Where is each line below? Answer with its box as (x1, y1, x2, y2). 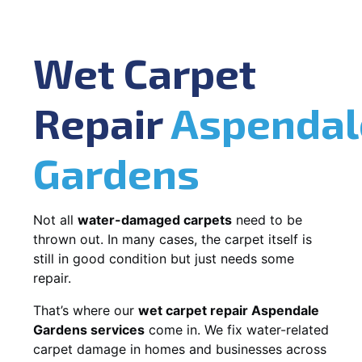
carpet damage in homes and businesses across (33, 340, 326, 357)
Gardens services (33, 321, 145, 338)
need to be (232, 211, 302, 228)
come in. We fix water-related (145, 321, 329, 338)
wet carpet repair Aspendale (138, 301, 319, 318)
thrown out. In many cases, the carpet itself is (33, 230, 312, 247)
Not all (33, 211, 78, 228)
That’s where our (33, 301, 138, 318)
